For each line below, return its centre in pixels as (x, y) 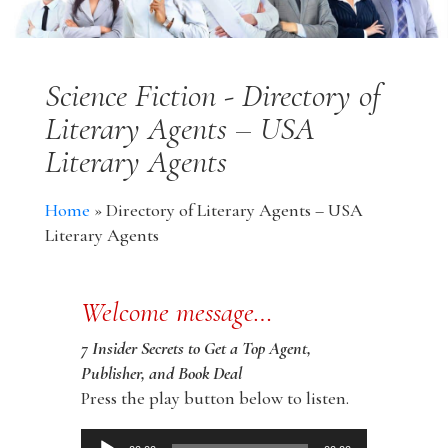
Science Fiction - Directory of (212, 95)
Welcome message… (176, 311)
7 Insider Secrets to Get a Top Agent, (195, 347)
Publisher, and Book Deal (161, 372)
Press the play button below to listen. (214, 397)
